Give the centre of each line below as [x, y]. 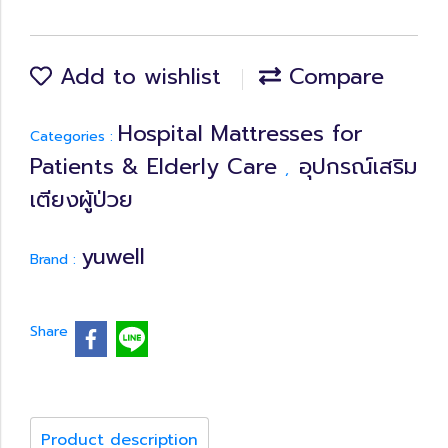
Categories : [74, 136]
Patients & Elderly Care [157, 166]
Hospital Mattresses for [240, 133]
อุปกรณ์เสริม [358, 166]
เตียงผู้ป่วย [81, 199]
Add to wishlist [136, 76]
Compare [332, 76]
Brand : [55, 259]
